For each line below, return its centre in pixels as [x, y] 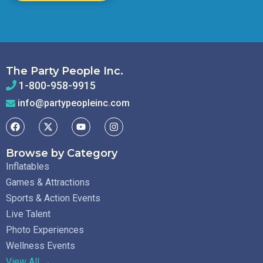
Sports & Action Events [53, 198]
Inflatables [28, 167]
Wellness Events [41, 246]
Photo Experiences [45, 230]
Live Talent [28, 214]
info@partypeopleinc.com [74, 103]
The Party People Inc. [65, 71]
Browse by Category [62, 154]
